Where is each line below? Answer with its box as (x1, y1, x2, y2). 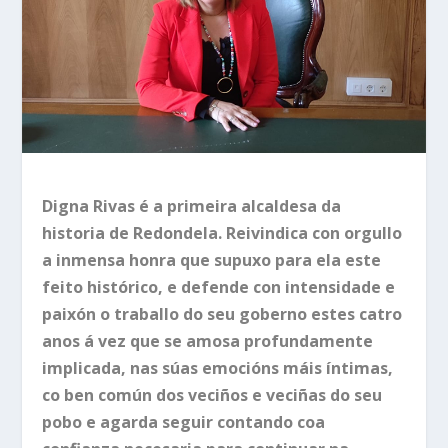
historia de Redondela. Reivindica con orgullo (42, 221, 403, 244)
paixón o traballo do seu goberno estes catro (42, 302, 403, 325)
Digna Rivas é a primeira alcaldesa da (42, 194, 342, 217)
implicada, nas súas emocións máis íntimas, (42, 356, 394, 379)
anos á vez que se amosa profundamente (42, 329, 374, 352)
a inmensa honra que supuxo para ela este (42, 248, 382, 271)
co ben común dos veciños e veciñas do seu (42, 383, 383, 406)
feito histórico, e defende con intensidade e (42, 275, 396, 298)
